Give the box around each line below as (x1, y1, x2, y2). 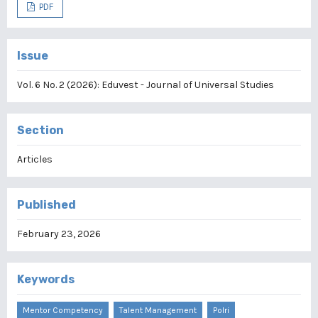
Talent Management (119, 305, 197, 315)
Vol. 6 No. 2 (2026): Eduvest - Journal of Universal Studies (17, 79, 274, 91)
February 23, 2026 (17, 228, 101, 240)
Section (17, 124, 64, 137)
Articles (17, 153, 53, 165)
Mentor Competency (23, 305, 103, 315)
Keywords (17, 273, 75, 286)
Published (17, 198, 76, 212)
